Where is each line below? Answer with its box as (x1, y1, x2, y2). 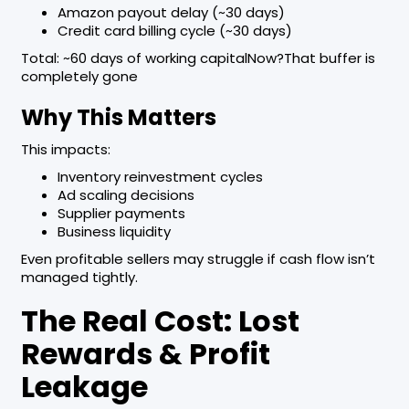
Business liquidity (57, 222, 171, 242)
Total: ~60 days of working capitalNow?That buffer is (20, 48, 375, 68)
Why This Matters (20, 102, 216, 133)
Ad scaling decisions (57, 185, 194, 205)
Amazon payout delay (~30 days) (57, 3, 285, 23)
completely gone (20, 67, 138, 87)
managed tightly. (20, 267, 138, 288)
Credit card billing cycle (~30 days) (57, 21, 292, 41)
